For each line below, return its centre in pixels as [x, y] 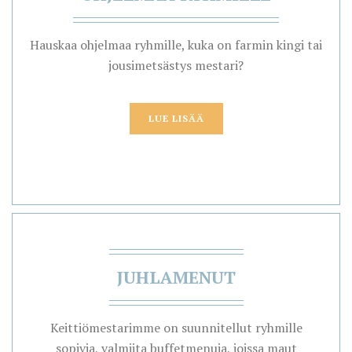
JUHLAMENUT [176, 277]
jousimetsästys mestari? [176, 65]
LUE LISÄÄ [176, 118]
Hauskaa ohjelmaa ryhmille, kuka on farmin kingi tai [176, 45]
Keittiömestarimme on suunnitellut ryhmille [176, 328]
